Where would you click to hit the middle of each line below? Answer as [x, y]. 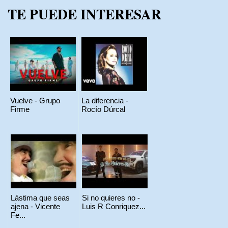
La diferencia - [105, 100]
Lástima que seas [40, 197]
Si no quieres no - [111, 197]
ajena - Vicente [35, 206]
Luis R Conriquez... [114, 206]
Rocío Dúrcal [103, 109]
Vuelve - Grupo [35, 100]
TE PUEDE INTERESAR [84, 14]
